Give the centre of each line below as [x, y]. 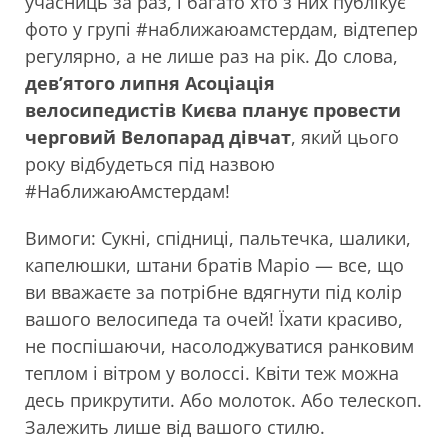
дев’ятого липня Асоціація [150, 82]
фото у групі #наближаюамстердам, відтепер [221, 28]
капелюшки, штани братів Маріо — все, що [214, 264]
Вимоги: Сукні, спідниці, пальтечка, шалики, [218, 237]
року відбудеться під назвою [150, 163]
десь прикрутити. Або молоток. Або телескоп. [223, 399]
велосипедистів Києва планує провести [213, 109]
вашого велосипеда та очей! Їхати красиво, [214, 318]
